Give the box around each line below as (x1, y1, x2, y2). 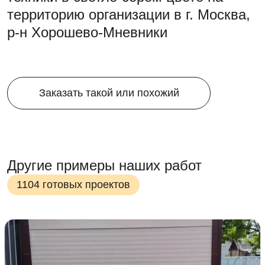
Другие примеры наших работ (7, 157, 202, 173)
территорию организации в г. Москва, (7, 7, 250, 22)
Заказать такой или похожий (38, 87, 179, 99)
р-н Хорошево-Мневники (7, 24, 167, 40)
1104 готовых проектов (17, 179, 130, 190)
